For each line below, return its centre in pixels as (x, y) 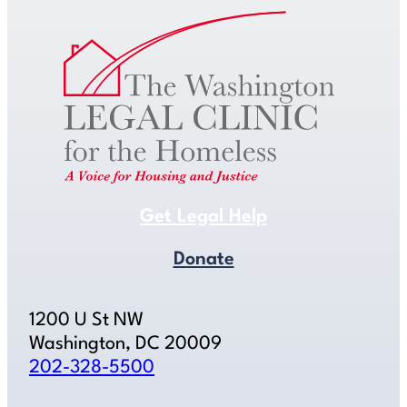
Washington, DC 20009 (125, 345)
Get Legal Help (203, 218)
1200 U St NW (86, 321)
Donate (203, 260)
